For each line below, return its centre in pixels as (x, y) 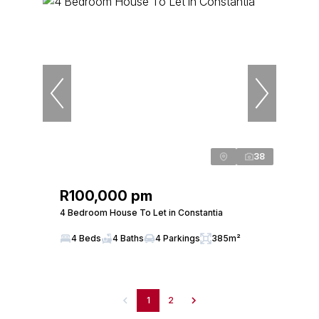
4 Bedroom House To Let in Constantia (141, 213)
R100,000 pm (106, 196)
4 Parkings (178, 238)
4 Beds (86, 238)
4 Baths (128, 238)
